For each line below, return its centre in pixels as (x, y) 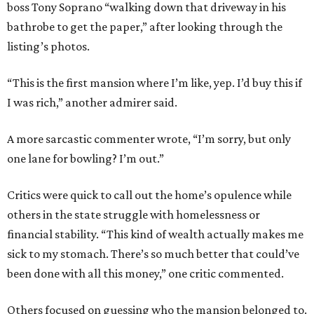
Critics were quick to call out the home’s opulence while (149, 195)
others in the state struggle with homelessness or (134, 215)
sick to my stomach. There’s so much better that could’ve (153, 254)
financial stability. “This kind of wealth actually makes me (155, 234)
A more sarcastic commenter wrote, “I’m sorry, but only (149, 139)
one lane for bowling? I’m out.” (86, 159)
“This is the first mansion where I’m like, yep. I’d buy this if (155, 83)
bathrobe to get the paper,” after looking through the (145, 27)
